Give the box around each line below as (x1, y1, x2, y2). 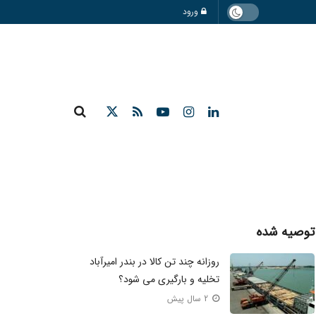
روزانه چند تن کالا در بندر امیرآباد (89, 254, 219, 269)
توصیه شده (256, 222, 315, 242)
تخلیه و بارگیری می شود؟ (118, 272, 219, 287)
